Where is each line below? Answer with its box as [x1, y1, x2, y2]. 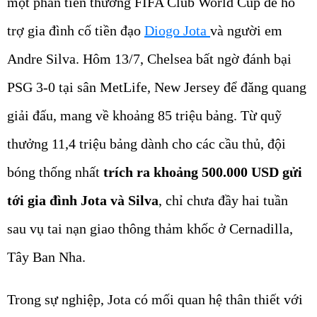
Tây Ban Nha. [7, 249, 86, 265]
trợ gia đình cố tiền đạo [7, 23, 144, 39]
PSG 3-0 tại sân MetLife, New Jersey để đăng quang [7, 79, 306, 96]
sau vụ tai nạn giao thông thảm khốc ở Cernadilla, [7, 221, 293, 237]
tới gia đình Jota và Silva [7, 192, 158, 209]
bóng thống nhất [7, 164, 103, 180]
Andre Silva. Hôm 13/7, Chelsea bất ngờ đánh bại [7, 51, 292, 67]
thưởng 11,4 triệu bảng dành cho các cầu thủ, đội [7, 136, 286, 152]
